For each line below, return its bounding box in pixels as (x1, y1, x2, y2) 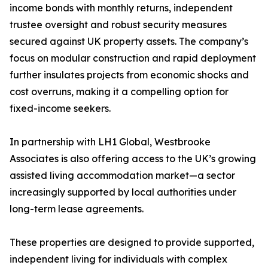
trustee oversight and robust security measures (10, 19, 227, 31)
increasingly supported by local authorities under (10, 186, 236, 199)
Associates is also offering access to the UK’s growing (10, 153, 256, 165)
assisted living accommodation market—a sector (10, 169, 235, 182)
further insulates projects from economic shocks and (10, 69, 249, 81)
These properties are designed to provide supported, (10, 236, 254, 249)
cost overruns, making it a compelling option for (10, 86, 229, 98)
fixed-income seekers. (10, 102, 111, 115)
